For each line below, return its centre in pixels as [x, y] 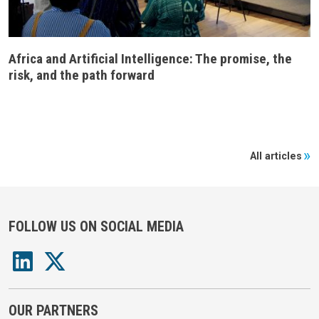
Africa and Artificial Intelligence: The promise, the [150, 59]
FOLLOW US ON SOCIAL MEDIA [96, 227]
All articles [276, 157]
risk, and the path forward [82, 75]
